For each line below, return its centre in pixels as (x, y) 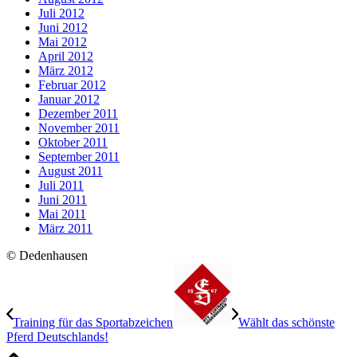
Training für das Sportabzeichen (93, 323)
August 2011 (71, 171)
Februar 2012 (72, 85)
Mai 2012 (63, 42)
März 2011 (65, 229)
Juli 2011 (61, 186)
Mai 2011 (62, 214)
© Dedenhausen (47, 256)
